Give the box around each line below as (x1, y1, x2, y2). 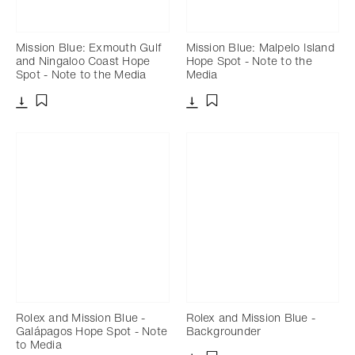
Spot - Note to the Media (16, 65, 147, 82)
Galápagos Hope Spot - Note (16, 322, 167, 339)
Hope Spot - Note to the (185, 52, 312, 69)
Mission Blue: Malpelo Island (185, 38, 334, 55)
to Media (16, 335, 62, 353)
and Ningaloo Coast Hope (16, 52, 151, 69)
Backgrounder (185, 322, 261, 339)
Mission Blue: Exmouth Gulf (16, 38, 162, 55)
